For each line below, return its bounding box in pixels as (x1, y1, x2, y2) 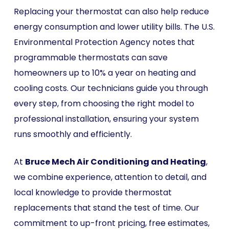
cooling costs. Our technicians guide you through (13, 82, 208, 94)
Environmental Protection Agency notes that (13, 36, 195, 48)
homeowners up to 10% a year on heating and (13, 67, 196, 79)
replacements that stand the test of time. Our (13, 202, 199, 214)
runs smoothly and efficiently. (13, 128, 132, 140)
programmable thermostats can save (13, 52, 168, 63)
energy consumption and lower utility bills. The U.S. (13, 21, 215, 33)
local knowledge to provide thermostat (13, 187, 172, 198)
